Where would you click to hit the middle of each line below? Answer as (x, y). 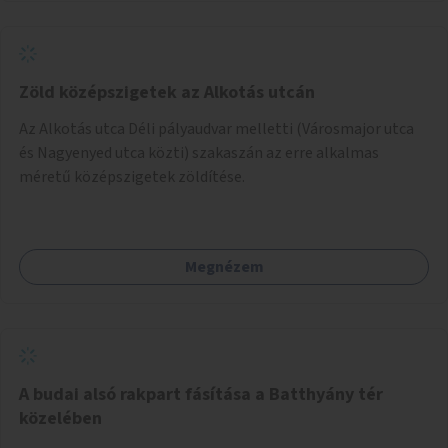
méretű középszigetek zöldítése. (132, 176)
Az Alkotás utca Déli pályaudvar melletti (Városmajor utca (216, 128)
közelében (60, 418)
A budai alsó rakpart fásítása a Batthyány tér (201, 394)
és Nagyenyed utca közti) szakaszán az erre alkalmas (199, 152)
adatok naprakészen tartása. (117, 42)
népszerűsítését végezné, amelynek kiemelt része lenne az (221, 18)
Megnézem (224, 266)
